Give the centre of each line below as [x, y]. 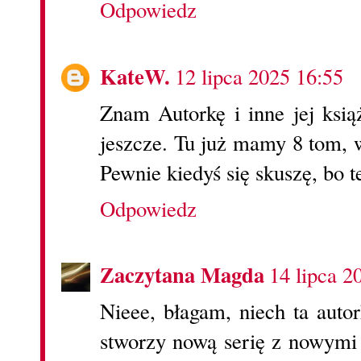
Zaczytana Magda [182, 275]
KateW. [135, 76]
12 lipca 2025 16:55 [259, 76]
